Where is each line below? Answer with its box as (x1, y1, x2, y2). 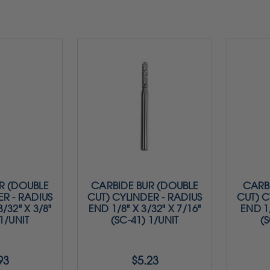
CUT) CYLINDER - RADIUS (87, 191, 202, 203)
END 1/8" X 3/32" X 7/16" (88, 202, 201, 215)
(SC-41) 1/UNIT (110, 214, 179, 226)
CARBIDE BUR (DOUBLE (91, 180, 198, 192)
